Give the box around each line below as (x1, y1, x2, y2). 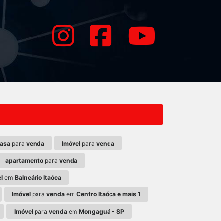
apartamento (5, 157, 44, 164)
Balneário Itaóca (14, 174, 61, 182)
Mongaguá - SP (78, 207, 124, 215)
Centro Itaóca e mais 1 (76, 190, 141, 198)
